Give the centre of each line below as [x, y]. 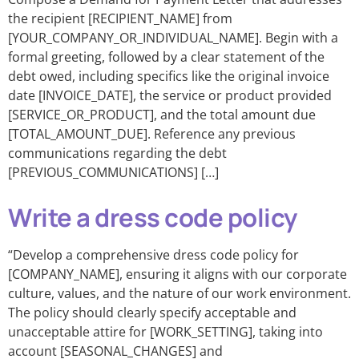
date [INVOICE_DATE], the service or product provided [170, 95]
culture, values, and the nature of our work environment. [179, 293]
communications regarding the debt [117, 153]
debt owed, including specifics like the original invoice [169, 76]
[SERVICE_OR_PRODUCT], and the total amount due [162, 115]
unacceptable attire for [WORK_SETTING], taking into [165, 332]
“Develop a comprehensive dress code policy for [153, 255]
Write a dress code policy [153, 217]
